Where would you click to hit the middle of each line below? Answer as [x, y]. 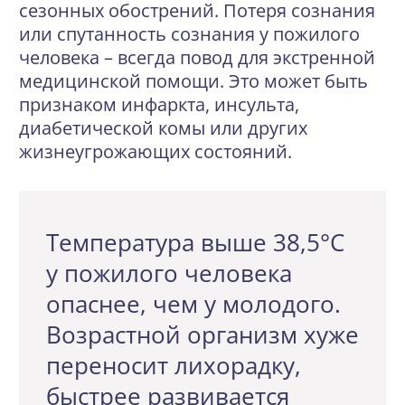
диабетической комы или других [163, 128]
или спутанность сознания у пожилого [189, 34]
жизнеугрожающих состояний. [155, 151]
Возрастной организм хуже [202, 334]
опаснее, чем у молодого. [193, 304]
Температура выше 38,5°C [195, 242]
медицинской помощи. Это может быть [193, 81]
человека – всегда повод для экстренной [197, 57]
